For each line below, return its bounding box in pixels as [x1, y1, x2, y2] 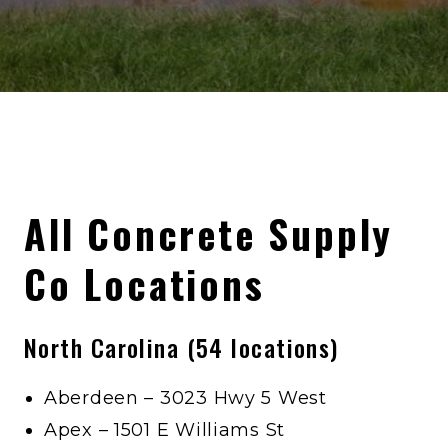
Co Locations [24, 254, 265, 313]
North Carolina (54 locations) [24, 330, 339, 366]
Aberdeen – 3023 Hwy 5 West [44, 387, 327, 410]
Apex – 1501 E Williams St [44, 419, 285, 442]
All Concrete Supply [24, 204, 394, 263]
